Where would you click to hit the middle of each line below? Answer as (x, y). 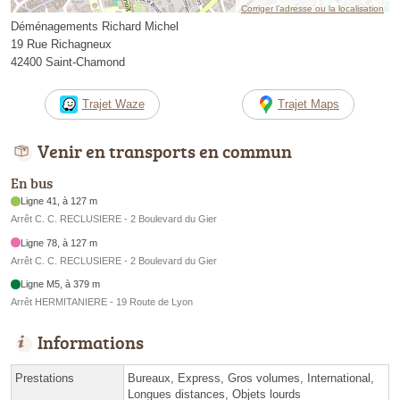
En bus (32, 183)
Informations (91, 342)
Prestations (45, 379)
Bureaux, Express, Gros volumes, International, (251, 379)
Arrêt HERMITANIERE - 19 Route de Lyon (102, 302)
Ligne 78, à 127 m (59, 242)
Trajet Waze (113, 104)
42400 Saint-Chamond (68, 62)
